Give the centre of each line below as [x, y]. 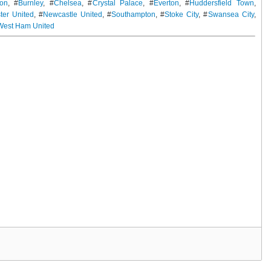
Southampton [134, 14]
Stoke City [182, 14]
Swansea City [231, 14]
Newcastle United [73, 14]
